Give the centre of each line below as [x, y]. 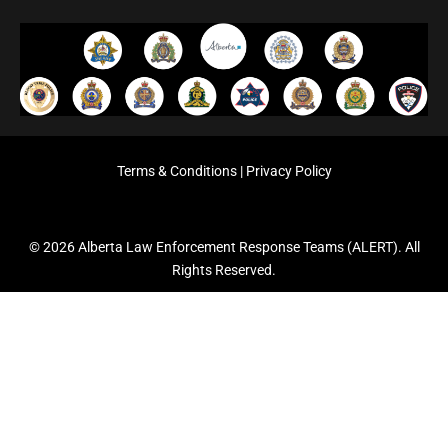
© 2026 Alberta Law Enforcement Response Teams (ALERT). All [224, 246]
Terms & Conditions [176, 170]
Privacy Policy [288, 170]
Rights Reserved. [224, 269]
